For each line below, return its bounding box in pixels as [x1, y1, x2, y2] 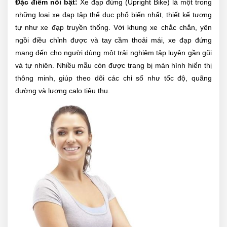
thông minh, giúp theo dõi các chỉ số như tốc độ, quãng [15, 73, 212, 82]
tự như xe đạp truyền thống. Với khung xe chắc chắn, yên [15, 23, 212, 31]
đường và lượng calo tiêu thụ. [15, 86, 110, 95]
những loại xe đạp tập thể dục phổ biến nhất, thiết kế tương [15, 10, 212, 19]
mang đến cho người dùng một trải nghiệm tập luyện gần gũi [15, 48, 212, 57]
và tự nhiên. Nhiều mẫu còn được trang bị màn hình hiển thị [15, 61, 212, 69]
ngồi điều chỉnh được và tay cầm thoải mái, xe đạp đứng [15, 35, 212, 44]
